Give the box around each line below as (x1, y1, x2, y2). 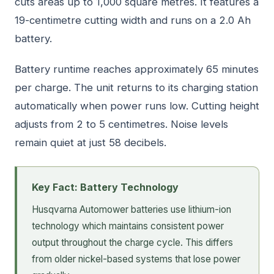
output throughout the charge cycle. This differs (32, 237, 233, 249)
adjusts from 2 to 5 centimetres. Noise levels (15, 117, 228, 130)
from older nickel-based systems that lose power (32, 253, 240, 265)
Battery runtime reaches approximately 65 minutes (15, 62, 259, 75)
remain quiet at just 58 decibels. (15, 136, 166, 149)
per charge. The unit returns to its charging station (15, 81, 258, 94)
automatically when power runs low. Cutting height (15, 99, 259, 112)
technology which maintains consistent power (32, 220, 224, 232)
